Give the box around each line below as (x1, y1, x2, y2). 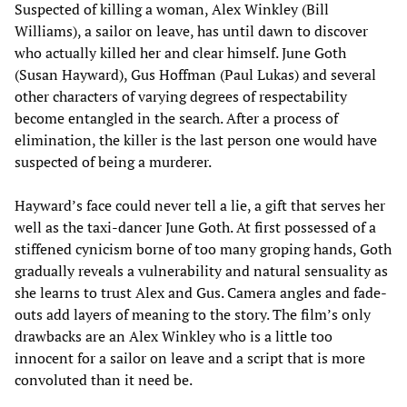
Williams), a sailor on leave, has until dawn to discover (15, 20, 368, 41)
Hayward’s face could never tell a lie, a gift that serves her (15, 194, 385, 215)
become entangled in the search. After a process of (15, 107, 338, 128)
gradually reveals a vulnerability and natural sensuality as (15, 260, 388, 281)
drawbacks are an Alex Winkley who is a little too (15, 325, 333, 346)
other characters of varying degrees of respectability (15, 85, 347, 106)
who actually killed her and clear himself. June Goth (15, 42, 346, 63)
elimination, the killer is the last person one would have (15, 129, 377, 150)
